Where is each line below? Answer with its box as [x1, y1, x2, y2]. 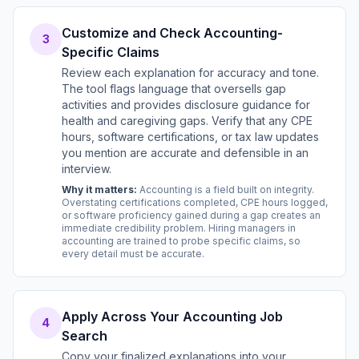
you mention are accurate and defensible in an [62, 146, 309, 159]
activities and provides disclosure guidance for [62, 98, 310, 111]
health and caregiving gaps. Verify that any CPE [62, 114, 313, 127]
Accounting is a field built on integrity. [137, 184, 314, 196]
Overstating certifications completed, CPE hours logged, [62, 196, 328, 208]
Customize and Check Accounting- [62, 25, 283, 41]
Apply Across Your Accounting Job [62, 309, 283, 325]
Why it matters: [62, 184, 137, 196]
